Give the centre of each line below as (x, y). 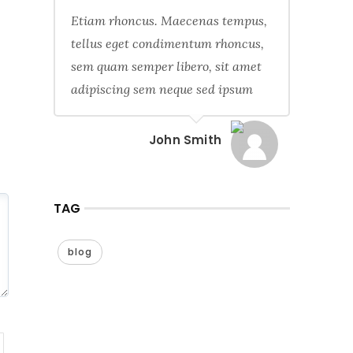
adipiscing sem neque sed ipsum (162, 89)
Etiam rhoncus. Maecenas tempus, (169, 20)
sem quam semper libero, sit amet (166, 66)
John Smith (185, 140)
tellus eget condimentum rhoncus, (167, 43)
